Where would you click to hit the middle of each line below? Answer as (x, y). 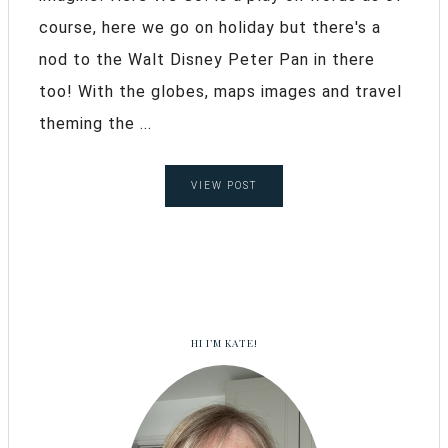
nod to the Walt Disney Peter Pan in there (207, 59)
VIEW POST (224, 185)
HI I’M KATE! (224, 342)
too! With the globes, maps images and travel (220, 91)
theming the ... (95, 123)
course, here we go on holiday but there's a (210, 27)
